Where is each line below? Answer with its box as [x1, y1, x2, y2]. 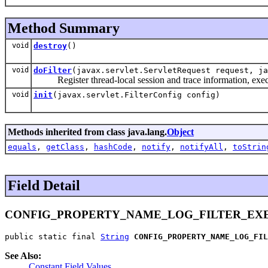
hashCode [94, 142, 132, 151]
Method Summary [8, 20, 120, 36]
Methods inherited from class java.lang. [8, 126, 167, 137]
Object [167, 126, 194, 137]
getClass [46, 142, 84, 151]
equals [8, 142, 36, 151]
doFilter [33, 65, 72, 75]
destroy [33, 41, 67, 50]
